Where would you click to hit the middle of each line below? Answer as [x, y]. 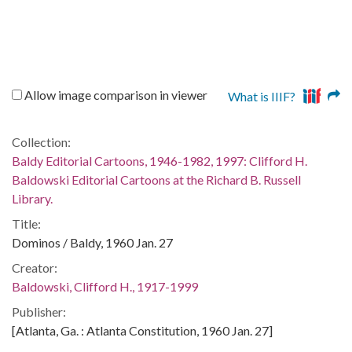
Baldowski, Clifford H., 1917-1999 [105, 286]
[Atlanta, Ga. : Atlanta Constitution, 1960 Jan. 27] [142, 330]
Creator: [35, 267]
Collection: [41, 141]
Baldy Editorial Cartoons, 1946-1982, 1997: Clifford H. [159, 160]
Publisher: [39, 311]
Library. [32, 198]
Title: [26, 223]
